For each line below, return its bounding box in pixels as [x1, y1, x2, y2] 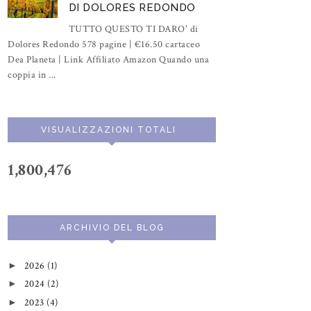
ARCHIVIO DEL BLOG [59, 222, 165, 233]
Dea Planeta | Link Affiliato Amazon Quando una [8, 53, 209, 66]
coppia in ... [8, 68, 56, 81]
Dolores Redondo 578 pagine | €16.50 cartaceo [8, 37, 200, 51]
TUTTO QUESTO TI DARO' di [68, 22, 199, 35]
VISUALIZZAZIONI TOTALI [40, 124, 176, 135]
